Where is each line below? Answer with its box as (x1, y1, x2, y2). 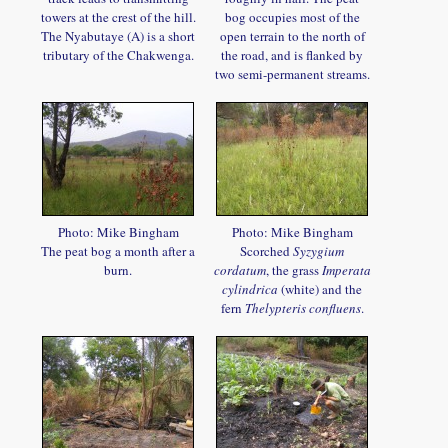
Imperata (321, 260, 371, 279)
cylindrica (222, 279, 279, 298)
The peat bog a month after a (41, 241, 196, 260)
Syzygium (293, 241, 345, 260)
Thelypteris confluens (244, 298, 361, 317)
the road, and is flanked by (221, 45, 364, 64)
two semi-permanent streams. (214, 64, 370, 83)
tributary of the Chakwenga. (42, 45, 194, 64)
